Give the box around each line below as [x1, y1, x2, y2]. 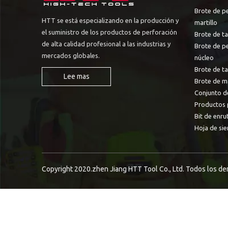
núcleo [194, 53, 214, 61]
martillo [194, 18, 217, 26]
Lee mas [63, 72, 90, 80]
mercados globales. [42, 51, 100, 59]
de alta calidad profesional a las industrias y [42, 40, 170, 47]
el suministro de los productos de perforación [42, 28, 177, 36]
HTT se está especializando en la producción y [42, 16, 179, 24]
